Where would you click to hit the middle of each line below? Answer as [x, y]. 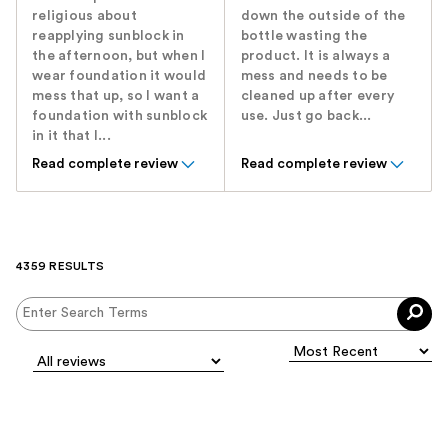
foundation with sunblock [119, 115]
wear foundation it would [119, 75]
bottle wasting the [304, 35]
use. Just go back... [306, 115]
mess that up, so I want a [116, 95]
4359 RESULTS [60, 265]
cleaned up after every [317, 95]
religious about [84, 15]
